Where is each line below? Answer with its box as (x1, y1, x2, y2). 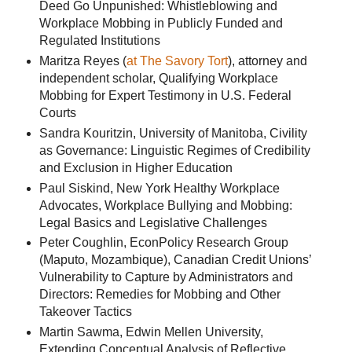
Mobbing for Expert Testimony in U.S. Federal (38, 88, 291, 102)
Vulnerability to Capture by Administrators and (38, 270, 293, 284)
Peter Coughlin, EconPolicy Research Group (38, 236, 288, 250)
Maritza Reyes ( (38, 53, 126, 68)
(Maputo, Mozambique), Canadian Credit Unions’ (38, 253, 311, 267)
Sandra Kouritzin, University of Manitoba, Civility (38, 126, 307, 140)
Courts (38, 105, 76, 119)
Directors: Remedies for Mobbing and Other (38, 288, 280, 302)
